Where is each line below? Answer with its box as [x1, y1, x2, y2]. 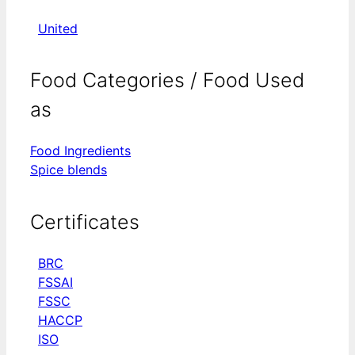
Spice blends [30, 162, 107, 178]
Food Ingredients [30, 143, 131, 159]
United [38, 20, 78, 36]
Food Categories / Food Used [30, 68, 304, 93]
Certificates [30, 209, 139, 234]
